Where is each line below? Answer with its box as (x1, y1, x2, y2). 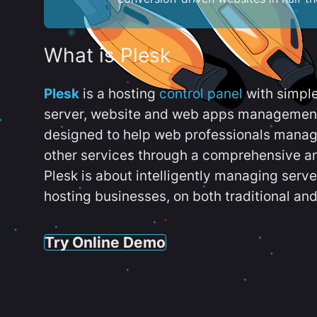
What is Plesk (44, 43, 171, 68)
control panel (159, 86, 243, 102)
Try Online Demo (45, 232, 166, 251)
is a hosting (79, 86, 159, 102)
